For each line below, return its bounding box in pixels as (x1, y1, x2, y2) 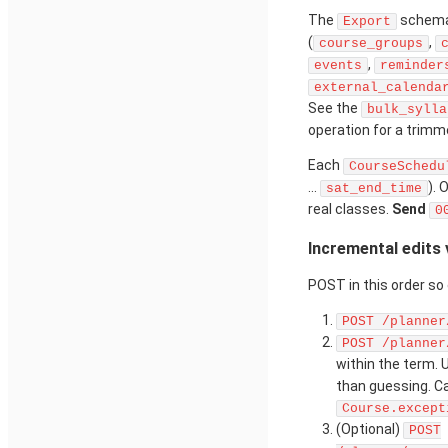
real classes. (308, 201, 392, 218)
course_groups (319, 36, 423, 52)
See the (308, 100, 361, 117)
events (314, 58, 362, 74)
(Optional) (336, 421, 403, 437)
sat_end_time (326, 181, 422, 197)
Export (343, 14, 391, 30)
